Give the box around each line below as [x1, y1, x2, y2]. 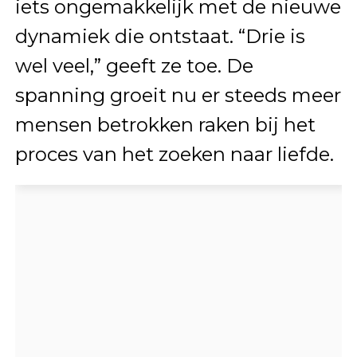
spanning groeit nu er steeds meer [14, 84, 341, 108]
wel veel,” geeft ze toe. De [14, 54, 253, 78]
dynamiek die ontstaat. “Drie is [14, 25, 305, 49]
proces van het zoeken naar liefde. [14, 143, 334, 167]
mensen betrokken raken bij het [14, 113, 316, 137]
